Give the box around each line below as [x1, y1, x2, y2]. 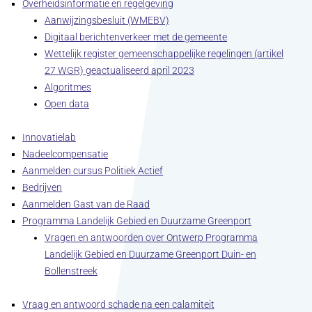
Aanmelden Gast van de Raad [22, 198, 150, 210]
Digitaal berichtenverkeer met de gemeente [45, 31, 227, 42]
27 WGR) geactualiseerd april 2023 [45, 65, 194, 76]
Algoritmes [45, 81, 91, 93]
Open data [45, 98, 89, 109]
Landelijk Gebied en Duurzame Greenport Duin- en [45, 249, 256, 260]
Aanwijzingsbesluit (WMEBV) [45, 15, 169, 26]
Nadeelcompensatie [22, 148, 108, 159]
